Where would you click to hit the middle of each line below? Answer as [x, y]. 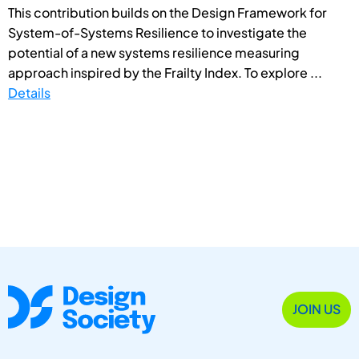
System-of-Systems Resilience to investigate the [157, 32]
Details [29, 92]
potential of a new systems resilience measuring [154, 52]
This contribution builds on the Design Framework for [167, 12]
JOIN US [317, 309]
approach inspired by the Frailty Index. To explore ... [165, 72]
